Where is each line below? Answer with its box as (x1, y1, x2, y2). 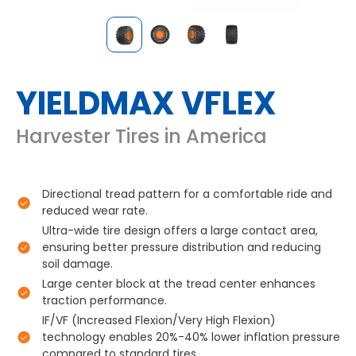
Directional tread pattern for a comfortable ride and (42, 186, 332, 202)
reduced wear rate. (42, 203, 148, 219)
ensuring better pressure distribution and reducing (42, 239, 321, 255)
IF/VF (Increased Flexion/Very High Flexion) (42, 312, 276, 328)
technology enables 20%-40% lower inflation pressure (42, 329, 340, 345)
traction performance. (42, 292, 167, 308)
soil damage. (42, 256, 113, 272)
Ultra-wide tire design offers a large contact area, (42, 222, 318, 238)
